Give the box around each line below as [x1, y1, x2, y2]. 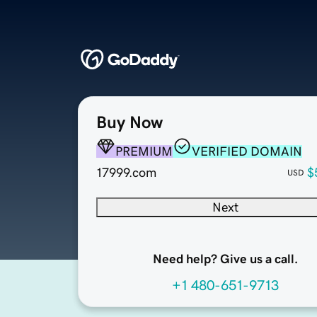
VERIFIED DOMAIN [192, 145, 302, 158]
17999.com [96, 166, 156, 180]
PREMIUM [115, 145, 173, 158]
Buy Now [96, 114, 163, 132]
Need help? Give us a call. [152, 253, 298, 266]
